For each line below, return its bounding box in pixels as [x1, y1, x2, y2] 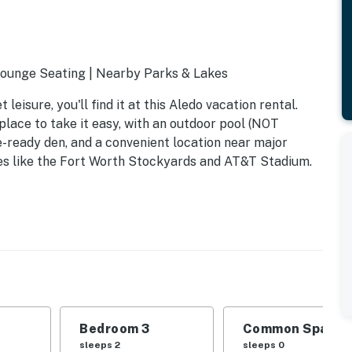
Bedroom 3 [79, 321, 150, 336]
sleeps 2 [79, 339, 121, 350]
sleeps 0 [242, 339, 284, 350]
